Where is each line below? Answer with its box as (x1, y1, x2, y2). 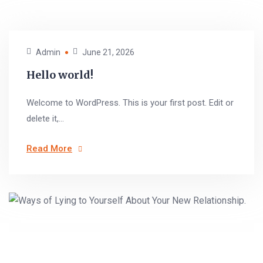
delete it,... (26, 113, 64, 124)
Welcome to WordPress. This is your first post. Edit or (26, 97, 234, 108)
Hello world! (26, 68, 93, 82)
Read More (26, 143, 72, 154)
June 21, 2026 (82, 48, 134, 57)
